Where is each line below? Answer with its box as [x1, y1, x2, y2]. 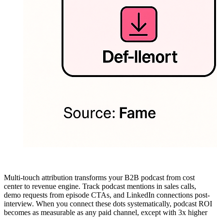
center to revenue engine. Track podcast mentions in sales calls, [4, 182, 196, 190]
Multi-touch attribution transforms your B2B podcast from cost [4, 173, 195, 182]
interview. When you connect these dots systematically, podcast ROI [4, 199, 212, 208]
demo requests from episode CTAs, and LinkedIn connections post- [4, 190, 210, 199]
